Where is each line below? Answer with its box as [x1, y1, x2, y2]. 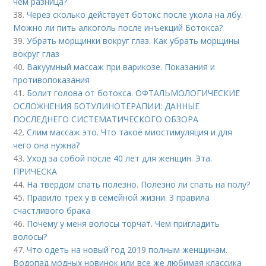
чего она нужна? [13, 140, 80, 151]
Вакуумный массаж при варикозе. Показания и [27, 61, 216, 73]
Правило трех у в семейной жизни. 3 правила [27, 192, 210, 204]
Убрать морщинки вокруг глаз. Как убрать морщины [27, 35, 240, 47]
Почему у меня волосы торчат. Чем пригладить [27, 218, 220, 230]
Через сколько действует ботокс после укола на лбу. [27, 9, 243, 21]
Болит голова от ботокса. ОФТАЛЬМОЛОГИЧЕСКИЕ [27, 87, 240, 99]
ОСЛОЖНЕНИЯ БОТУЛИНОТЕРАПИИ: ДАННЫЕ [13, 100, 200, 112]
